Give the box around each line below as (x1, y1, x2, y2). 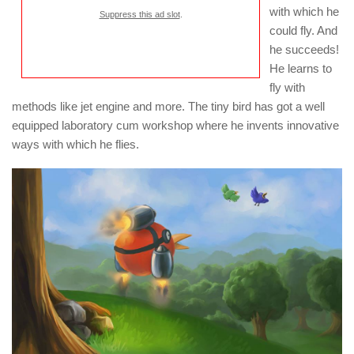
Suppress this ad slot (99, 9, 180, 20)
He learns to (269, 62, 332, 76)
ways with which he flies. (12, 137, 139, 152)
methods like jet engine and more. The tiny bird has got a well (12, 100, 325, 114)
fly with (269, 81, 305, 95)
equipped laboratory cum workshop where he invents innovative (12, 119, 339, 133)
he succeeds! (269, 43, 339, 57)
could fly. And (269, 24, 337, 38)
